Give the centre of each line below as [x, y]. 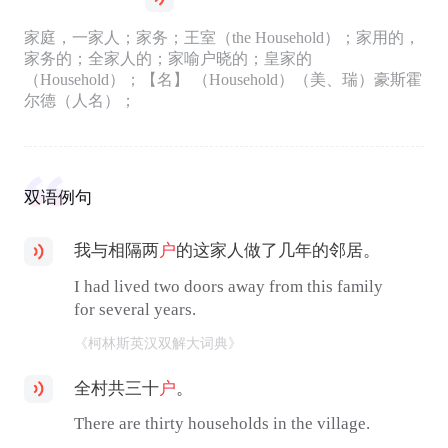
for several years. [135, 309]
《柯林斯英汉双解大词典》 [158, 342]
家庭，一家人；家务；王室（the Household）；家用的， [221, 38]
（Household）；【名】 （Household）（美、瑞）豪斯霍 [222, 80]
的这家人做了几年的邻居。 [278, 250]
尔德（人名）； [79, 101]
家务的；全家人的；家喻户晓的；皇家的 [167, 59]
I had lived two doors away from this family [229, 286]
